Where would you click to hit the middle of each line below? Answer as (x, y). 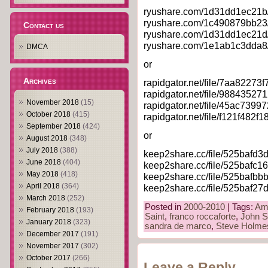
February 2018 (50, 210)
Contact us (44, 25)
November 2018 (53, 102)
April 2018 (43, 186)
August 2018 (47, 138)
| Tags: (240, 207)
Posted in (164, 207)
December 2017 (53, 234)
